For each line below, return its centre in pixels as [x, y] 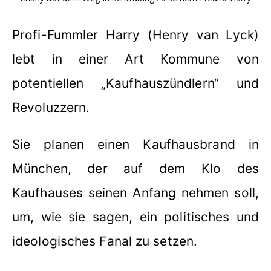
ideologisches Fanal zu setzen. [105, 241]
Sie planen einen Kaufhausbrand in [135, 145]
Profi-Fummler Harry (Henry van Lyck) [135, 35]
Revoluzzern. [51, 108]
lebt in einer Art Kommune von [135, 59]
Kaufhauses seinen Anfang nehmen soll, [135, 193]
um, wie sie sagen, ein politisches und [135, 217]
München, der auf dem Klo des [135, 169]
